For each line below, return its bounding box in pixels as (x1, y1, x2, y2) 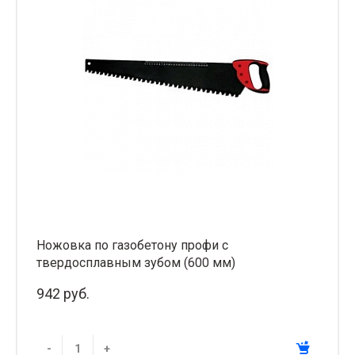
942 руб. (36, 284, 90, 302)
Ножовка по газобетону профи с (36, 237, 228, 253)
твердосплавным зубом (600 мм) (36, 254, 235, 270)
